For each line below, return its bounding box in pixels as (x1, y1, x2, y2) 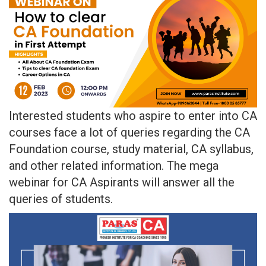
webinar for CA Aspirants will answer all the (9, 175, 235, 189)
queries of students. (9, 191, 113, 206)
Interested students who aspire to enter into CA (9, 108, 257, 123)
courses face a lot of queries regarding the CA (9, 125, 250, 140)
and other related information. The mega (9, 158, 218, 173)
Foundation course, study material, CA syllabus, (9, 141, 254, 156)
